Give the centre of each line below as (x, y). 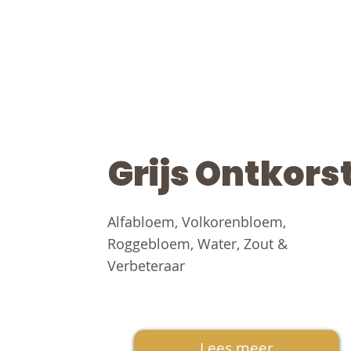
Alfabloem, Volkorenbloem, (196, 222)
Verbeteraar (146, 266)
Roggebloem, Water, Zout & (197, 244)
